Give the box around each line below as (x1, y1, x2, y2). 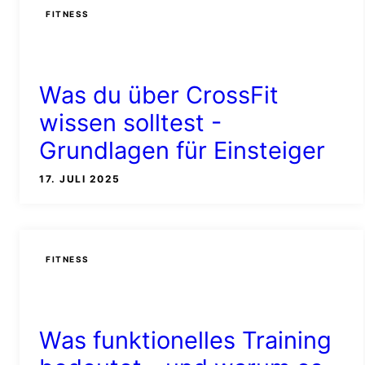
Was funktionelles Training (39, 326, 332, 355)
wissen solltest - (39, 108, 222, 138)
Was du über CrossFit (39, 81, 279, 110)
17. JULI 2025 (39, 173, 121, 186)
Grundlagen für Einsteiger (39, 136, 325, 165)
